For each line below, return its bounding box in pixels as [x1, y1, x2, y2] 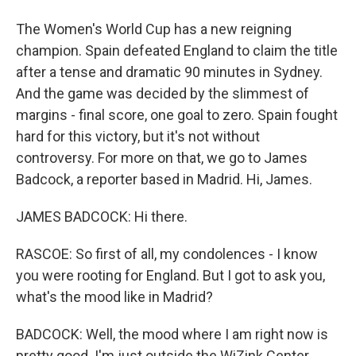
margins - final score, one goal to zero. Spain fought [16, 106, 338, 123]
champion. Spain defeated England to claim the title [16, 42, 338, 59]
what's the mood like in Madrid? [16, 288, 213, 305]
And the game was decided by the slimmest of [16, 85, 309, 102]
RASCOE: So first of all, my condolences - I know [16, 246, 318, 262]
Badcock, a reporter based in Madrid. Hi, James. [16, 171, 312, 188]
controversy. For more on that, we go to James [16, 149, 308, 166]
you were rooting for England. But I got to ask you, [16, 267, 325, 284]
